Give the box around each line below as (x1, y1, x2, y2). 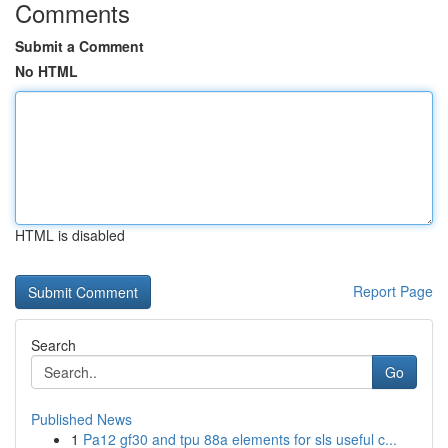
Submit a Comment (15, 36, 144, 56)
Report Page (353, 281, 433, 301)
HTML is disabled (15, 225, 125, 245)
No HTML (15, 61, 78, 81)
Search (31, 335, 76, 355)
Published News (31, 409, 132, 429)
